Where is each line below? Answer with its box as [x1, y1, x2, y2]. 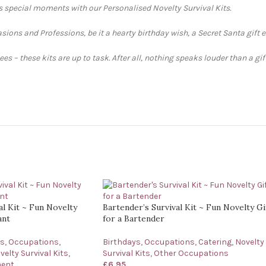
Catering [198, 237, 232, 247]
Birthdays [103, 237, 141, 247]
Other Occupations [154, 248, 229, 258]
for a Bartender [103, 213, 164, 224]
